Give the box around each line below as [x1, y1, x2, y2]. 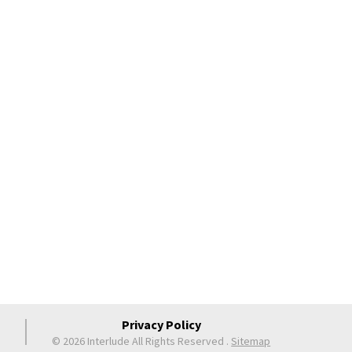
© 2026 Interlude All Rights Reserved [52, 334, 225, 348]
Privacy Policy [121, 317, 201, 332]
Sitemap [231, 334, 271, 348]
